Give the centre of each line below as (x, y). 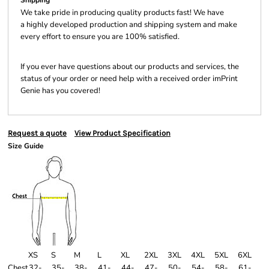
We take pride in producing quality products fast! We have (122, 13)
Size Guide (26, 146)
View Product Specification (122, 133)
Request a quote (37, 133)
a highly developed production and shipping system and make (129, 25)
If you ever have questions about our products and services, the (130, 67)
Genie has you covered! (60, 91)
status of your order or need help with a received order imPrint (129, 79)
